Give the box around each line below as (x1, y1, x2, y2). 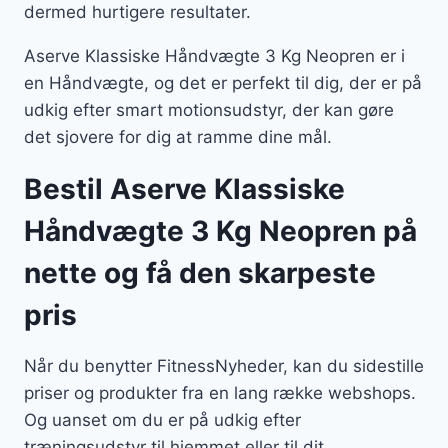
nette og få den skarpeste (24, 256, 376, 291)
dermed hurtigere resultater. (24, 2, 256, 23)
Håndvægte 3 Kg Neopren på (24, 214, 417, 249)
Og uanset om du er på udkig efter (24, 410, 301, 431)
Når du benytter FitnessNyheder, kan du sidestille (24, 356, 424, 377)
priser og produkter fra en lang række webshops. (24, 383, 416, 404)
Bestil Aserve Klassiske (24, 172, 345, 207)
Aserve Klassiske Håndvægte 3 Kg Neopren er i (24, 46, 405, 67)
